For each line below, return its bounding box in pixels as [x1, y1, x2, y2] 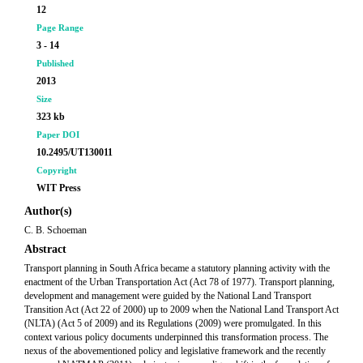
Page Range [36, 23, 83, 32]
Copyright [36, 165, 77, 175]
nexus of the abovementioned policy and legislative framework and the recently [24, 345, 326, 357]
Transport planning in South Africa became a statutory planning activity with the [24, 263, 330, 274]
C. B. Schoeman [24, 224, 87, 236]
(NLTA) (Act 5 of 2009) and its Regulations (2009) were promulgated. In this [24, 318, 322, 329]
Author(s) [24, 205, 72, 217]
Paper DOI [36, 130, 79, 139]
